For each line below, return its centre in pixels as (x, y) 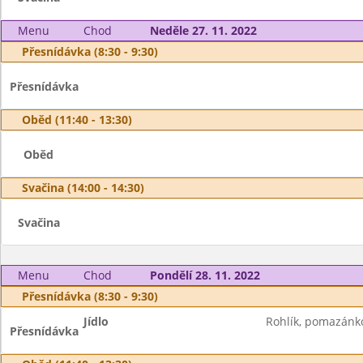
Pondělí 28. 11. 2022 (205, 275)
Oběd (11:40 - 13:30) (77, 120)
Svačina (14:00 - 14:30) (83, 188)
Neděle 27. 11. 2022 (203, 30)
